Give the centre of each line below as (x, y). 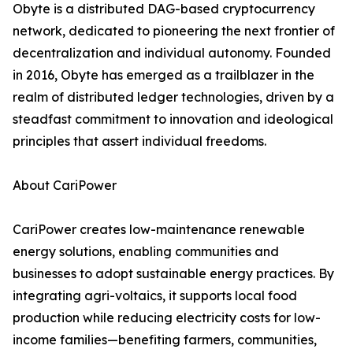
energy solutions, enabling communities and (146, 252)
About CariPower (65, 186)
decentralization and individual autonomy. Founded (172, 53)
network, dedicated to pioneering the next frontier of (174, 31)
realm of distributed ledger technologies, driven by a (173, 97)
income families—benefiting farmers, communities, (165, 340)
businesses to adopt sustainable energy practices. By (173, 274)
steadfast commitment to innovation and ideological (173, 119)
